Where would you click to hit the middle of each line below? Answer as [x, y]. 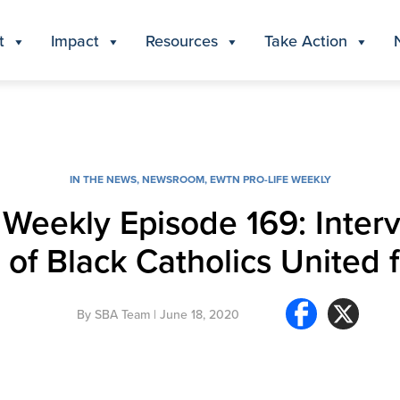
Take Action [306, 40]
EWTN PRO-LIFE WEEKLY [270, 179]
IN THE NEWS [103, 179]
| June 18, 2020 [195, 314]
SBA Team [122, 314]
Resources [182, 40]
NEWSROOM [173, 179]
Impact [75, 40]
